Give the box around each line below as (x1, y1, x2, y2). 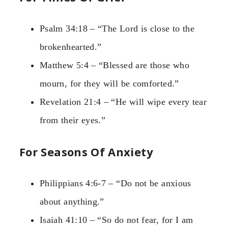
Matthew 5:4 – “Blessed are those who (40, 60, 189, 71)
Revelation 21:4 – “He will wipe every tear (40, 97, 207, 107)
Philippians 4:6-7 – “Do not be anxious (40, 178, 191, 189)
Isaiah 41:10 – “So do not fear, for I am (40, 215, 193, 225)
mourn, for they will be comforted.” (40, 78, 179, 89)
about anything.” (40, 196, 104, 207)
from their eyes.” (40, 115, 106, 126)
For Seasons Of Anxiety (19, 144, 153, 160)
